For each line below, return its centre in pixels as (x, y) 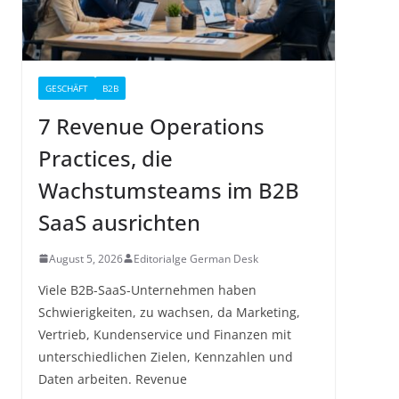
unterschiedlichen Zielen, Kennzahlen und (166, 356)
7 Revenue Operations (151, 126)
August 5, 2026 (86, 258)
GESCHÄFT (67, 88)
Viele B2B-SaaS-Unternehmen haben (147, 289)
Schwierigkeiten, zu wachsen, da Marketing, (169, 312)
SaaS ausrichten (119, 222)
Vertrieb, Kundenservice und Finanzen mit (165, 334)
